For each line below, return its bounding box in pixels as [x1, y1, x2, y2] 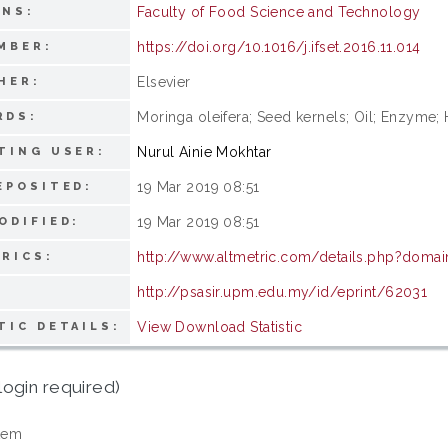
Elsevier [137, 73, 191, 90]
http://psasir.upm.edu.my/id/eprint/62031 [137, 283, 428, 300]
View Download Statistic [137, 318, 303, 335]
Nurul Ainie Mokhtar [137, 143, 272, 160]
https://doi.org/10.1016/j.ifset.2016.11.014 [137, 38, 421, 55]
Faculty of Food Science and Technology [137, 3, 421, 20]
